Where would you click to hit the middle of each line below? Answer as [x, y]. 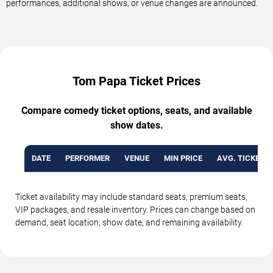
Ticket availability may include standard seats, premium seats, [131, 197]
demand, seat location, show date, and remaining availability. [129, 222]
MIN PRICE [183, 158]
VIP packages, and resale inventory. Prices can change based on [135, 209]
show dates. [136, 125]
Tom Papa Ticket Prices [136, 81]
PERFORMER [87, 158]
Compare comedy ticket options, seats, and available [136, 110]
